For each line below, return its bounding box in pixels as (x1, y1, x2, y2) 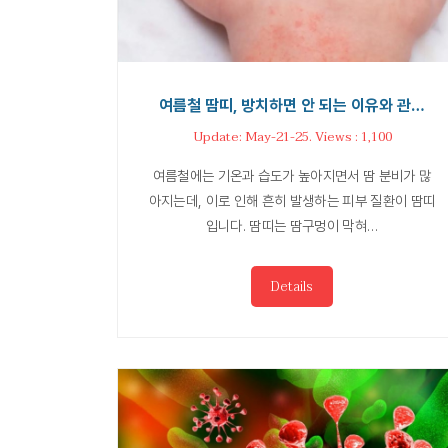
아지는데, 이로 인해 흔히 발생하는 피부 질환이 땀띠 (148, 192, 436, 210)
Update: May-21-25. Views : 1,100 (192, 126, 392, 149)
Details (271, 275, 313, 299)
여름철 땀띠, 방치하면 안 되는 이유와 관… (159, 96, 425, 116)
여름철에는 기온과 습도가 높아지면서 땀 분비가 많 (152, 167, 432, 185)
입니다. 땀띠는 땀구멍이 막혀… (205, 217, 379, 235)
